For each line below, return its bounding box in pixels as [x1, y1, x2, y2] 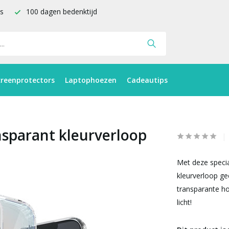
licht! [176, 197, 192, 207]
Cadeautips [127, 75, 168, 85]
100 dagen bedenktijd [24, 7, 97, 16]
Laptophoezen [65, 75, 117, 85]
